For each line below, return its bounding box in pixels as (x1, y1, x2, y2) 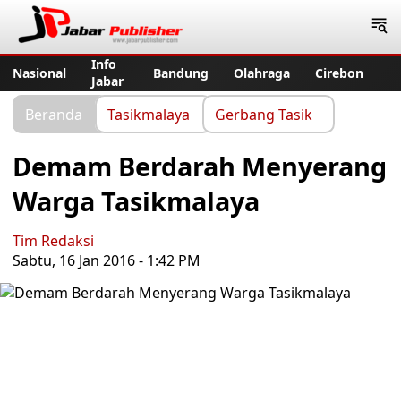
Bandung (153, 64, 209, 81)
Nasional (13, 64, 66, 81)
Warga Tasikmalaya (13, 183, 260, 218)
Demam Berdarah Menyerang (13, 149, 387, 183)
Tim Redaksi (13, 231, 94, 251)
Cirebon (315, 64, 363, 81)
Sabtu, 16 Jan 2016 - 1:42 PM (13, 251, 200, 270)
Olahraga (234, 64, 290, 81)
